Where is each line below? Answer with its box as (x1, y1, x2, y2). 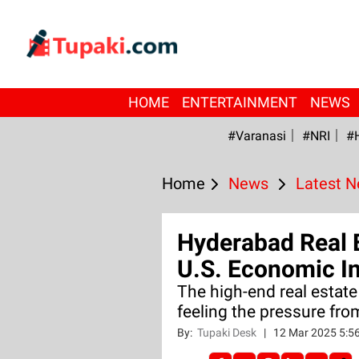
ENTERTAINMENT (181, 94, 297, 111)
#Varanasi (227, 128, 286, 143)
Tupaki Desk (196, 326, 259, 339)
